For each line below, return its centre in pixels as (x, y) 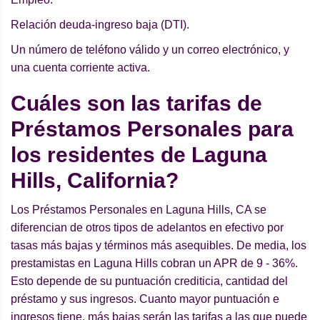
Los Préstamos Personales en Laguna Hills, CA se (139, 210)
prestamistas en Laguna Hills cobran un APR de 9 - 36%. (154, 264)
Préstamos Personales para (152, 129)
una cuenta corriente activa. (80, 68)
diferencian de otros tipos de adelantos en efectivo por (147, 228)
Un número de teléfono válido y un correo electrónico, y (150, 50)
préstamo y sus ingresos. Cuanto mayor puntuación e (145, 299)
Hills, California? (95, 181)
